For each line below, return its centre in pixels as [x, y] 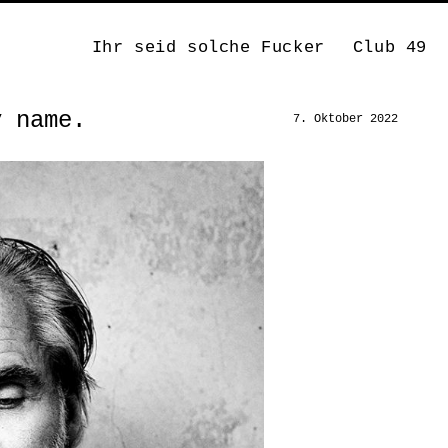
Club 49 [389, 47]
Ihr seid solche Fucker [208, 47]
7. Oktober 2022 [345, 119]
